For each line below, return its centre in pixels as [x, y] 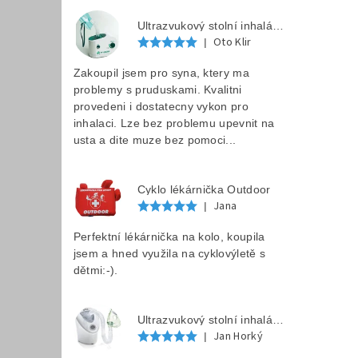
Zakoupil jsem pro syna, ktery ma [161, 72]
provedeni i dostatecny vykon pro [161, 106]
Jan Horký [239, 336]
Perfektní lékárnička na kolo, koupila [169, 236]
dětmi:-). [95, 270]
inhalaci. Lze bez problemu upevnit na [174, 123]
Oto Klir [233, 42]
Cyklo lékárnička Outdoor [204, 190]
